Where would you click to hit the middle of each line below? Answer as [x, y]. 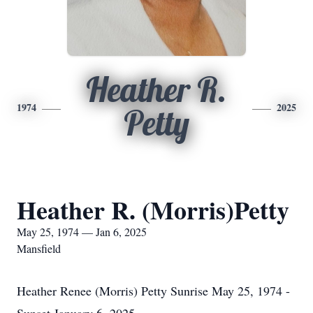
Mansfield [39, 248]
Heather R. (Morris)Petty [153, 210]
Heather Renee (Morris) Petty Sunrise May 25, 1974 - [153, 291]
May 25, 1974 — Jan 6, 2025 [82, 232]
